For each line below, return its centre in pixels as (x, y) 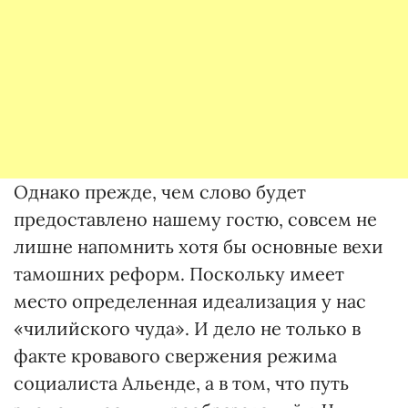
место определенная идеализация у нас (190, 301)
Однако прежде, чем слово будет (160, 192)
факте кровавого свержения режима (175, 356)
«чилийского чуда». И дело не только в (187, 328)
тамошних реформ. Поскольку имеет (179, 274)
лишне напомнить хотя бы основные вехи (199, 246)
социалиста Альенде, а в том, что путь (181, 383)
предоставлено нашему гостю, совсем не (195, 219)
